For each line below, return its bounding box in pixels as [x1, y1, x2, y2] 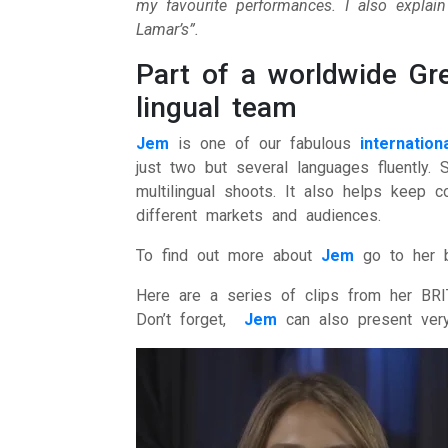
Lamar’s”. [136, 20, 200, 40]
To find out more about [136, 246, 322, 266]
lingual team [136, 91, 298, 125]
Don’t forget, [136, 310, 245, 330]
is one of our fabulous [169, 134, 361, 154]
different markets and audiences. [136, 206, 382, 226]
